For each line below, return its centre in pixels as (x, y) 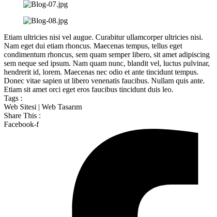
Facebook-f (21, 124)
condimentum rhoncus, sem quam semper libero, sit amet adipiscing (107, 54)
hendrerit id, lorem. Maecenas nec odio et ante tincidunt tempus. (101, 72)
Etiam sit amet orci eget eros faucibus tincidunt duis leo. (89, 89)
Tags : (13, 98)
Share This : (22, 115)
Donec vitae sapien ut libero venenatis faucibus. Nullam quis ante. (104, 80)
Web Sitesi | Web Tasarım (43, 107)
